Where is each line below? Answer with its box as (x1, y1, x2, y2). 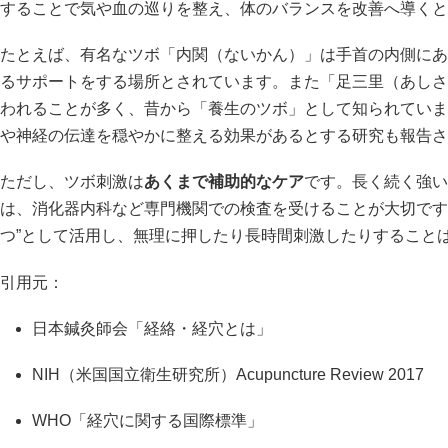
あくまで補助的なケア (144, 173, 304, 191)
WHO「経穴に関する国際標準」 (32, 412, 263, 430)
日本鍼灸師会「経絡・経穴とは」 (32, 319, 272, 337)
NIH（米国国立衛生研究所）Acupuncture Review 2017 (32, 365, 424, 383)
